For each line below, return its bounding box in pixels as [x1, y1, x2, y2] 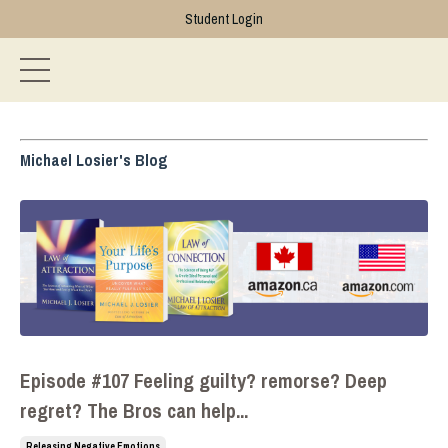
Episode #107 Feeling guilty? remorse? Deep [20, 367, 387, 394]
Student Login [185, 10, 263, 28]
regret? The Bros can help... [20, 397, 248, 424]
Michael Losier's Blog [20, 149, 168, 171]
